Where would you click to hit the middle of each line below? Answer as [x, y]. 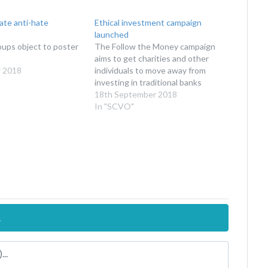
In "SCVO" [115, 106]
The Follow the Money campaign [155, 46]
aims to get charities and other [152, 58]
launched [112, 34]
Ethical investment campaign [148, 22]
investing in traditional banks [148, 82]
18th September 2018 [136, 94]
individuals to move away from [150, 70]
